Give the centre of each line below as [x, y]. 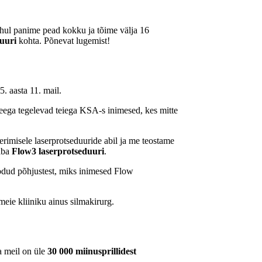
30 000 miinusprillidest [92, 251]
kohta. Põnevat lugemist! [63, 41]
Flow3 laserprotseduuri [58, 151]
